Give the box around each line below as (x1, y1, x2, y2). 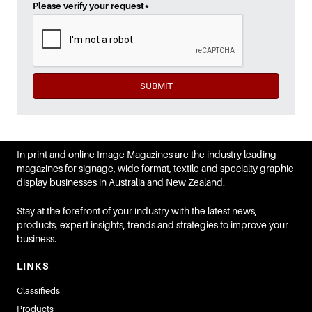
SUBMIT (139, 81, 173, 92)
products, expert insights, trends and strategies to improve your (17, 219, 288, 231)
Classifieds (17, 286, 60, 297)
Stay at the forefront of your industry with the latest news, (17, 205, 257, 217)
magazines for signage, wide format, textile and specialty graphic (17, 163, 293, 175)
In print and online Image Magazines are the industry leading (17, 149, 276, 161)
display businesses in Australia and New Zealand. (17, 177, 225, 189)
